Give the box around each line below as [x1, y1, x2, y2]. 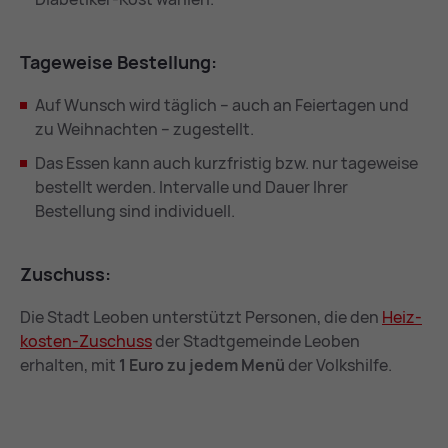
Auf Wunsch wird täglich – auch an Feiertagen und [35, 95, 409, 116]
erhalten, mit [20, 355, 119, 376]
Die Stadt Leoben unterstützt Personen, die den [20, 307, 382, 328]
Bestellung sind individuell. [35, 201, 235, 222]
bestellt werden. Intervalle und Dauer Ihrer [35, 177, 348, 198]
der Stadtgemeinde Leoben [152, 331, 360, 352]
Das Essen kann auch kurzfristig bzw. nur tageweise [35, 153, 418, 174]
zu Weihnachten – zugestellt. [35, 119, 254, 140]
